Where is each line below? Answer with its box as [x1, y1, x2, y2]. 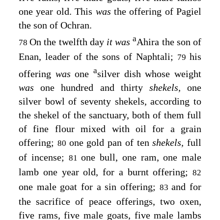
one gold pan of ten [69, 137, 153, 148]
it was [107, 36, 133, 47]
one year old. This [19, 5, 96, 17]
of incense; [19, 152, 69, 163]
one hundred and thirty [40, 82, 149, 93]
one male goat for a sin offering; [19, 181, 160, 192]
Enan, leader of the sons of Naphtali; [19, 51, 177, 62]
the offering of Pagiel [113, 5, 201, 17]
